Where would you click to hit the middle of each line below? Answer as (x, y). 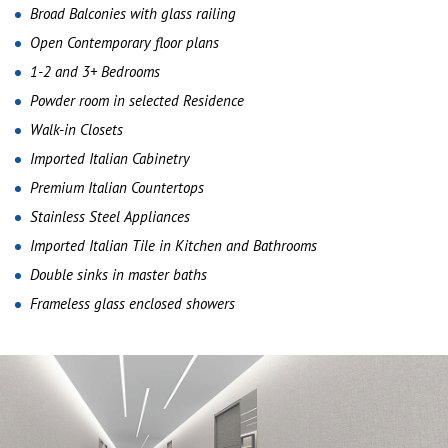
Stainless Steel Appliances (110, 216)
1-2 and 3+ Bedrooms (95, 71)
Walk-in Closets (76, 129)
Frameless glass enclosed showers (132, 303)
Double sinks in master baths (118, 274)
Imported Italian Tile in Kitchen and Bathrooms (173, 245)
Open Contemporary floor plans (124, 42)
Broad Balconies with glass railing (133, 13)
